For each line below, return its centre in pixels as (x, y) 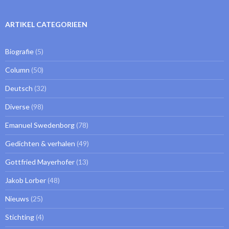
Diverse (17, 107)
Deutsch (19, 88)
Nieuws (17, 199)
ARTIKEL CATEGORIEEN (46, 25)
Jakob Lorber (26, 180)
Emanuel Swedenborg (40, 125)
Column (17, 70)
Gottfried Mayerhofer (40, 162)
